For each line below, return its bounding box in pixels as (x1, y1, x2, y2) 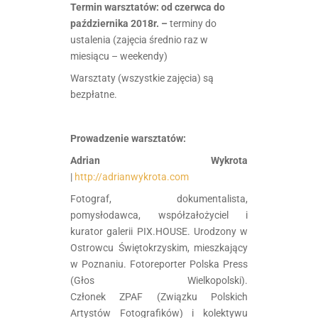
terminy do (170, 17, 216, 29)
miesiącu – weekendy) (70, 50, 168, 62)
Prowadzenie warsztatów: (70, 132, 188, 144)
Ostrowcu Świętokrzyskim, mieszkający (70, 241, 248, 253)
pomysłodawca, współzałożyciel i (70, 209, 248, 221)
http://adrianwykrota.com (75, 170, 189, 182)
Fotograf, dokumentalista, (70, 192, 248, 204)
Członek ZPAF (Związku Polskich (70, 290, 248, 302)
